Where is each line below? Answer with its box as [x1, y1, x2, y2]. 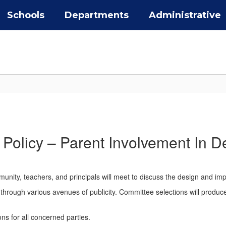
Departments [65, 10, 129, 21]
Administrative [149, 10, 221, 21]
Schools [7, 10, 44, 21]
